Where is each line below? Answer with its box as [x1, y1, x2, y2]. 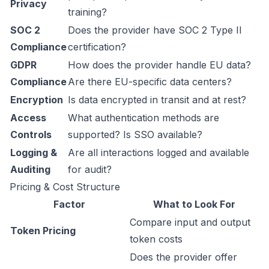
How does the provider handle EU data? [68, 59, 251, 71]
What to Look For [153, 198, 235, 210]
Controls [10, 128, 52, 141]
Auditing [10, 163, 50, 175]
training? [68, 6, 107, 18]
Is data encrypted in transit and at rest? [68, 94, 246, 106]
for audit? [68, 163, 112, 175]
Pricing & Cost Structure [10, 181, 120, 193]
